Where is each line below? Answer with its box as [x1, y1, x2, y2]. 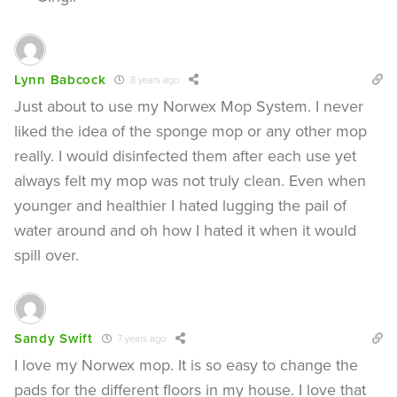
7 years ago [114, 331, 166, 346]
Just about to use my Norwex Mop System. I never [14, 96, 363, 116]
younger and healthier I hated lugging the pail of [14, 195, 346, 215]
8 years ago [128, 73, 180, 87]
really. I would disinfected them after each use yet [14, 145, 356, 166]
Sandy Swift [14, 329, 93, 348]
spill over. [14, 245, 79, 265]
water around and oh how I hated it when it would [14, 220, 356, 240]
